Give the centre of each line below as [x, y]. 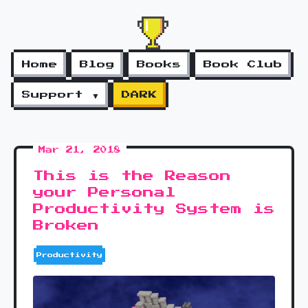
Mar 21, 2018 [80, 150]
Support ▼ [61, 95]
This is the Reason [132, 176]
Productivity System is [154, 209]
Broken [66, 225]
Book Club [243, 65]
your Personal [104, 192]
